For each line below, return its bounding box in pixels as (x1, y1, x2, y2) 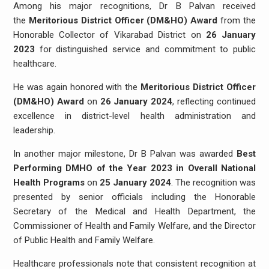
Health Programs (13, 177, 85, 189)
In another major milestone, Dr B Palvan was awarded (13, 148, 237, 160)
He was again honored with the (13, 82, 141, 93)
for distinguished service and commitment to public (34, 44, 256, 55)
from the (217, 15, 256, 26)
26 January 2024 (100, 96, 173, 107)
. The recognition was (171, 177, 256, 189)
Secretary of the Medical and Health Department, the (13, 206, 256, 217)
